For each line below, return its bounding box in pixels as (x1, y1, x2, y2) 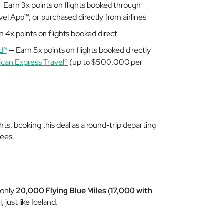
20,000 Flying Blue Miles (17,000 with (16, 185, 152, 196)
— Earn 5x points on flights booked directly (7, 45, 151, 55)
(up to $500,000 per (68, 57, 143, 67)
